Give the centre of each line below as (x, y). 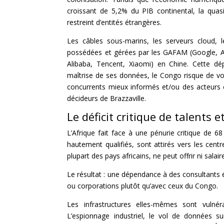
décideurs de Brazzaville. (107, 98)
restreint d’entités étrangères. (114, 22)
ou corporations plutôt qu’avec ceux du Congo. (143, 185)
